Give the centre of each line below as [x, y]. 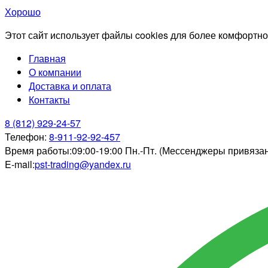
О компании [55, 72]
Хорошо [23, 12]
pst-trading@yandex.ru [83, 164]
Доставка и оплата [70, 86]
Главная [47, 58]
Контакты [49, 100]
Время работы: [38, 150]
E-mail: [20, 164]
